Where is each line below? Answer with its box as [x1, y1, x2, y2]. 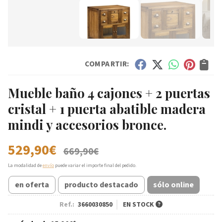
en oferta [15, 179, 49, 190]
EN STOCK [123, 199, 156, 210]
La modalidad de [8, 162, 43, 169]
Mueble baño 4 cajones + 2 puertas [8, 84, 210, 101]
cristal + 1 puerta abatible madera [8, 100, 206, 117]
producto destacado [64, 179, 138, 190]
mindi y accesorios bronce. [8, 115, 166, 133]
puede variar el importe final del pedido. [54, 162, 136, 169]
